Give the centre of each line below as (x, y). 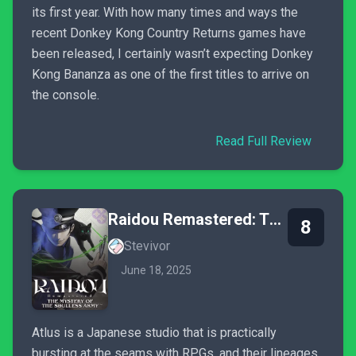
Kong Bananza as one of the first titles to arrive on (170, 74)
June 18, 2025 (156, 270)
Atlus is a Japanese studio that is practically (154, 333)
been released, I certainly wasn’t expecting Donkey (172, 54)
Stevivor (147, 246)
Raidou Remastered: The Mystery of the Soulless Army (275, 219)
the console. (66, 95)
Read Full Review (263, 141)
